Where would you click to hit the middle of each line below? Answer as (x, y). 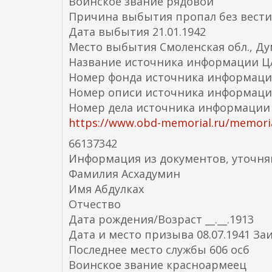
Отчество (95, 204)
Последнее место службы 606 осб (159, 250)
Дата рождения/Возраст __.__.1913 (161, 219)
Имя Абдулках (106, 189)
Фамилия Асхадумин (124, 174)
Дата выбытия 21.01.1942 (137, 32)
